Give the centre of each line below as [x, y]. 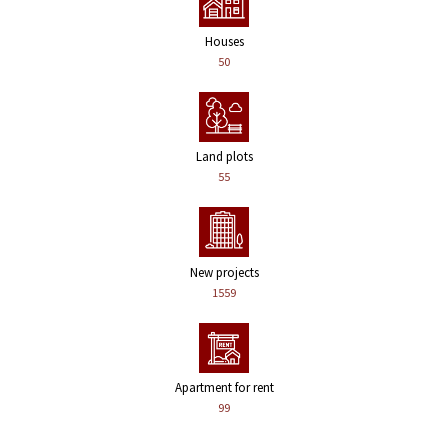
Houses [224, 42]
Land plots [224, 157]
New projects [224, 272]
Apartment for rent [224, 387]
